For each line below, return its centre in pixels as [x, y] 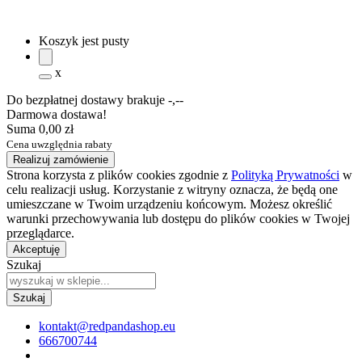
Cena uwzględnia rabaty [59, 144]
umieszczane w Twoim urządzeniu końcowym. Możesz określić [169, 204]
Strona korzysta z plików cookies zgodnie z [119, 175]
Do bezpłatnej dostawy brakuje [86, 100]
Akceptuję [36, 249]
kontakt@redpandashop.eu [107, 326]
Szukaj [24, 265]
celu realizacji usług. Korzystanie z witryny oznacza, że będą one [172, 189]
